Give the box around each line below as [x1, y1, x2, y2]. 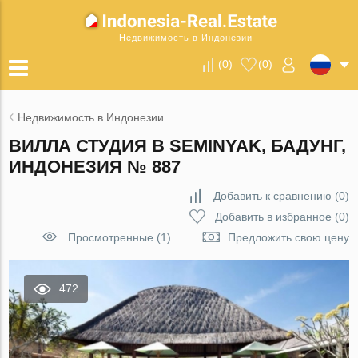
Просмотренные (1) [67, 231, 171, 244]
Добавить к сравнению [213, 189, 332, 202]
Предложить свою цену [227, 231, 349, 244]
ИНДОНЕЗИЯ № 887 [9, 157, 181, 177]
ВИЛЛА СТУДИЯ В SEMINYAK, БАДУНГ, [9, 136, 347, 156]
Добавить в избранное [214, 210, 332, 223]
